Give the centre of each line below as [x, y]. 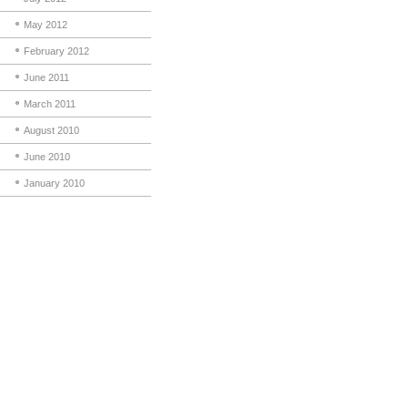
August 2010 [51, 130]
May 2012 [46, 25]
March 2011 [50, 104]
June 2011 [46, 77]
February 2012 [56, 51]
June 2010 [47, 157]
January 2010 [54, 183]
